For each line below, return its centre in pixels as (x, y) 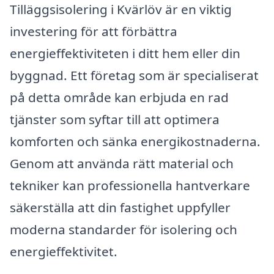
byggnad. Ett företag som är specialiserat (134, 76)
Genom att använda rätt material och (122, 164)
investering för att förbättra (94, 31)
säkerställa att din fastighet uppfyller (120, 208)
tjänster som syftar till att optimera (115, 120)
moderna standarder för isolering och (124, 230)
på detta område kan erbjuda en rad (119, 98)
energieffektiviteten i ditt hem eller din (125, 54)
